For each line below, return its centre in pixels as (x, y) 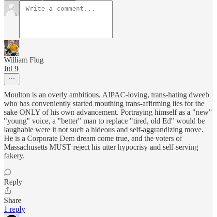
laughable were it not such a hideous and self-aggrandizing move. (104, 130)
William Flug (24, 60)
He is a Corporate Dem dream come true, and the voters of (93, 139)
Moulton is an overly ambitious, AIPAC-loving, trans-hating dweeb (107, 95)
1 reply (15, 209)
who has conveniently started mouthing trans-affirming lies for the (104, 104)
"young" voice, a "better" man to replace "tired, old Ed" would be (104, 121)
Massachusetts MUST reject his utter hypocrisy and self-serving (101, 147)
